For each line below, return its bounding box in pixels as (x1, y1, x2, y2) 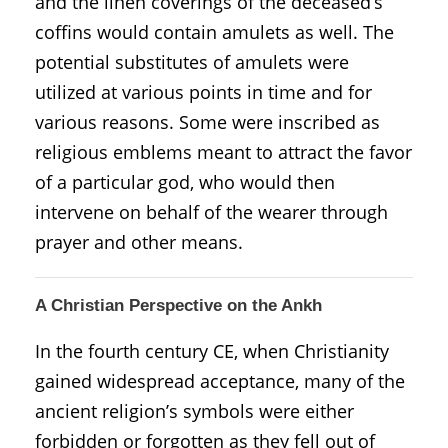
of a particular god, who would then (35, 169, 335, 194)
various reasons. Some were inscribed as (35, 109, 380, 134)
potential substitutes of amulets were (35, 49, 349, 74)
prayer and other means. (35, 229, 243, 254)
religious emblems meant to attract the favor (35, 139, 412, 164)
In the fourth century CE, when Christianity (35, 338, 389, 363)
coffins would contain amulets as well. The (35, 19, 394, 44)
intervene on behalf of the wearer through (35, 199, 388, 224)
